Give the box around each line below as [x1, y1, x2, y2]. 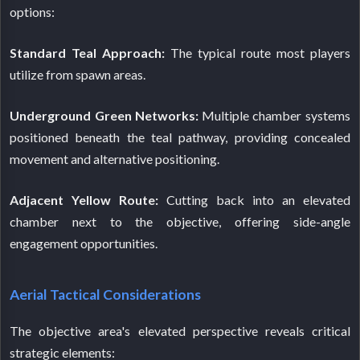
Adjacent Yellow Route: [10, 191, 159, 207]
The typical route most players [165, 44, 350, 60]
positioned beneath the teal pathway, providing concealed [10, 129, 350, 145]
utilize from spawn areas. [10, 66, 146, 82]
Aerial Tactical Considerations [10, 285, 202, 303]
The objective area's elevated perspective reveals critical [10, 323, 350, 339]
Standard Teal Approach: [10, 44, 166, 60]
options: [10, 3, 55, 19]
